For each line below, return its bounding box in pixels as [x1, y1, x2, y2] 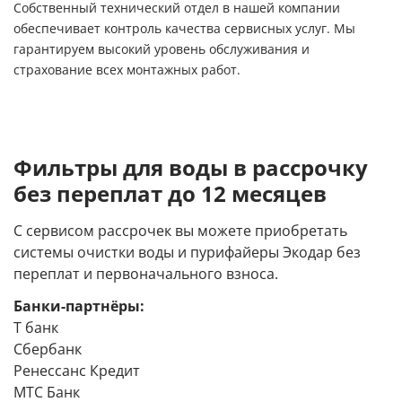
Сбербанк [13, 341, 82, 359]
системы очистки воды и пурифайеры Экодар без [13, 243, 361, 261]
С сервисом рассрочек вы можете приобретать [13, 222, 347, 240]
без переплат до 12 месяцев [13, 180, 327, 207]
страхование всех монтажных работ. [13, 62, 240, 77]
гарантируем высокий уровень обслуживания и [13, 41, 310, 57]
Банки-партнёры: [13, 298, 144, 316]
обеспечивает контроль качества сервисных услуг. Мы [13, 21, 355, 36]
